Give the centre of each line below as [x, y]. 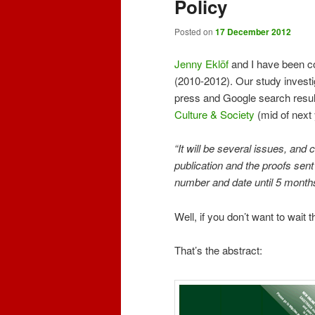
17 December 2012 [253, 32]
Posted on [195, 32]
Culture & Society [214, 114]
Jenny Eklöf [201, 63]
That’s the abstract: [218, 250]
